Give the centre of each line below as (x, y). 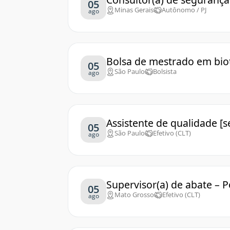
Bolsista (165, 71)
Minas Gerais (134, 10)
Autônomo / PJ (184, 10)
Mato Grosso (134, 195)
